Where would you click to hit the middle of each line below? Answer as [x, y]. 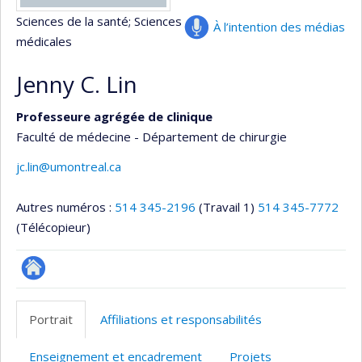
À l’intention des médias [279, 27]
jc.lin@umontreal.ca [69, 166]
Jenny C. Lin [77, 84]
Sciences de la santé [72, 21]
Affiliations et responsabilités [181, 319]
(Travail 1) [227, 207]
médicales [44, 41]
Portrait [51, 319]
